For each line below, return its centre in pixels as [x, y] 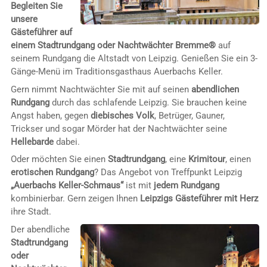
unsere [24, 19]
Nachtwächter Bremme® [166, 45]
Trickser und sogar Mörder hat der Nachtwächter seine [119, 128]
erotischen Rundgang [52, 173]
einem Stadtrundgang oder [64, 45]
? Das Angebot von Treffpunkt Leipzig [168, 173]
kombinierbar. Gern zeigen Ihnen [75, 199]
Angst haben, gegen [50, 115]
